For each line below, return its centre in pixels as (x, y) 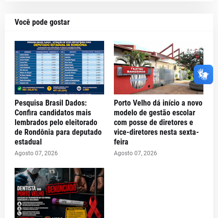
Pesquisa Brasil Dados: (51, 103)
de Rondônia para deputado (58, 132)
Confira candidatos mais (53, 112)
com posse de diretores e (154, 122)
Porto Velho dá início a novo (158, 103)
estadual (28, 142)
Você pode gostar (42, 22)
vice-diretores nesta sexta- (156, 132)
